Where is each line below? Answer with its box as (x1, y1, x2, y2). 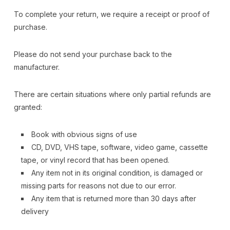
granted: (13, 102, 42, 111)
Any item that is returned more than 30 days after (31, 194, 196, 203)
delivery (21, 206, 49, 216)
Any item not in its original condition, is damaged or (31, 168, 203, 177)
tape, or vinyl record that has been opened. (21, 155, 169, 164)
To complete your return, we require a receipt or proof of (13, 9, 209, 18)
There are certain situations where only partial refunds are (13, 89, 211, 99)
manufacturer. (13, 62, 60, 71)
